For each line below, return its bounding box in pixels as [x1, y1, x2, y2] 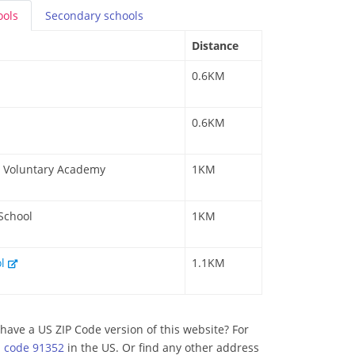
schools [104, 8, 143, 24]
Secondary [45, 8, 104, 24]
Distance [192, 38, 239, 54]
